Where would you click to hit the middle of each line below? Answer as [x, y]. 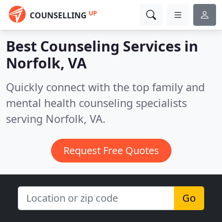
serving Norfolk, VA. [56, 119]
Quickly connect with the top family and [105, 87]
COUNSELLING [58, 15]
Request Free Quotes [111, 150]
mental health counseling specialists [96, 103]
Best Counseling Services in [102, 46]
